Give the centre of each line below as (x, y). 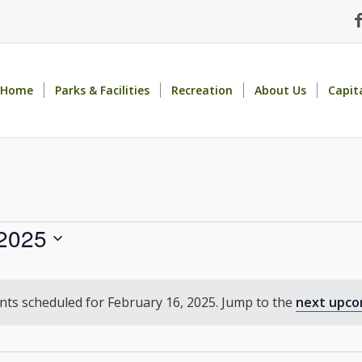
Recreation (202, 90)
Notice (203, 311)
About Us (280, 90)
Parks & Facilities (102, 90)
